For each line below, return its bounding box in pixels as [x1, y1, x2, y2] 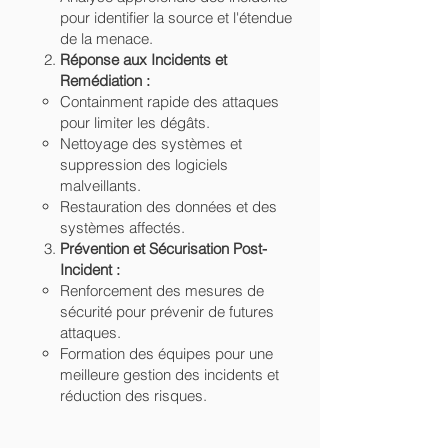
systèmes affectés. [60, 218, 185, 237]
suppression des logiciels [60, 155, 228, 174]
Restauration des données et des [60, 197, 277, 216]
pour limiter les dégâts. [60, 113, 210, 132]
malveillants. [60, 176, 141, 195]
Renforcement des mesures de [60, 281, 264, 300]
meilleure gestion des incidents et [60, 365, 279, 384]
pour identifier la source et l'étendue [60, 8, 292, 27]
